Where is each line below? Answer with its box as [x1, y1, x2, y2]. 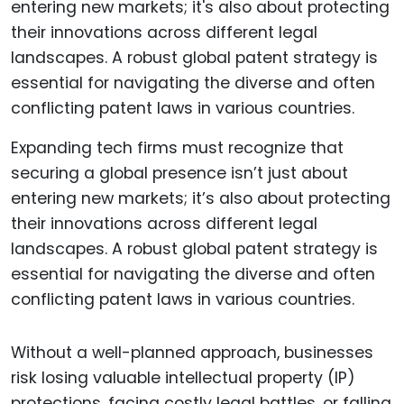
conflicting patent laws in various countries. [11, 289, 354, 311]
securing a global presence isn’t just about [11, 162, 348, 185]
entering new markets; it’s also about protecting [11, 188, 390, 210]
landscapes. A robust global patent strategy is [11, 238, 378, 261]
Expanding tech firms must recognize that [11, 137, 344, 160]
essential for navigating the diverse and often [11, 263, 375, 286]
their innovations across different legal [11, 213, 317, 235]
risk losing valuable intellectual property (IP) [11, 366, 355, 389]
